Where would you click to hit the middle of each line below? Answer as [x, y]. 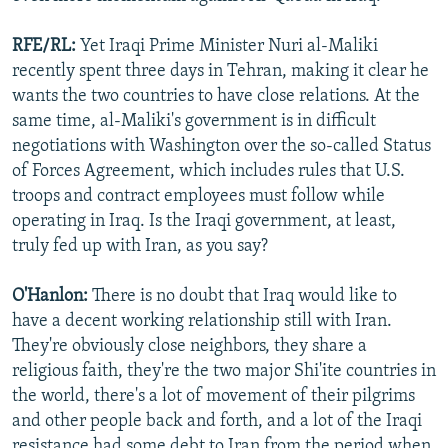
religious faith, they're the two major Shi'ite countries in [224, 372]
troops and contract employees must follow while [198, 197]
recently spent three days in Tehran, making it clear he [220, 72]
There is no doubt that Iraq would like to [244, 297]
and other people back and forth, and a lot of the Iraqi [217, 422]
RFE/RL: [46, 47]
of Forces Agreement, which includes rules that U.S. [208, 172]
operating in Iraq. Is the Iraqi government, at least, [204, 222]
